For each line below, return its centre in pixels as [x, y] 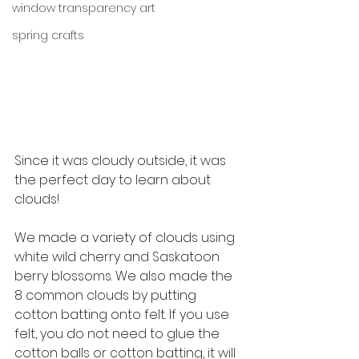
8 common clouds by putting [107, 296]
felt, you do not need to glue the [119, 334]
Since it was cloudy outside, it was [122, 161]
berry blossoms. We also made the [125, 276]
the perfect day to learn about [114, 180]
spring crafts [48, 36]
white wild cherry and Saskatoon [119, 257]
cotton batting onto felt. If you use [123, 315]
